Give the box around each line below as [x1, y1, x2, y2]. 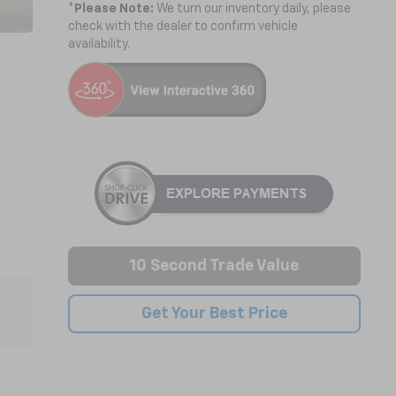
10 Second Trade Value [129, 257, 300, 274]
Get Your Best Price [141, 305, 287, 322]
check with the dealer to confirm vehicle [67, 19, 298, 33]
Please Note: [73, 2, 154, 15]
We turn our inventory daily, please [153, 2, 351, 15]
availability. [67, 37, 130, 50]
